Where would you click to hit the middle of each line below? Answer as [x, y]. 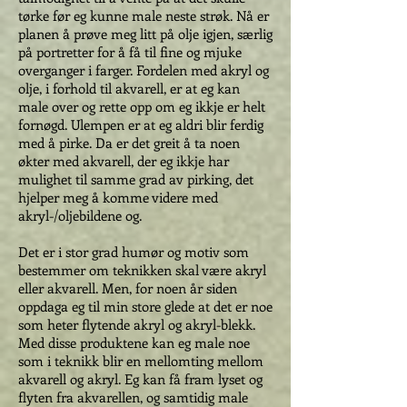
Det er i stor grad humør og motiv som [134, 252]
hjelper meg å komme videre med [118, 197]
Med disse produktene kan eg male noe [134, 342]
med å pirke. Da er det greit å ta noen [129, 143]
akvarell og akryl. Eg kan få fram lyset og [140, 379]
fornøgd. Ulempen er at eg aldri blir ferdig [141, 124]
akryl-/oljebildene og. [80, 215]
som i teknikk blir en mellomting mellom [141, 361]
